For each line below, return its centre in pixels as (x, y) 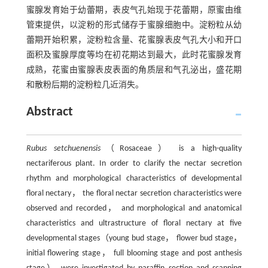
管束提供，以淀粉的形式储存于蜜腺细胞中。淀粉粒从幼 (134, 25)
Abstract (49, 112)
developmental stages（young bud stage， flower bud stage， (134, 238)
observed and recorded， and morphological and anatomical (134, 208)
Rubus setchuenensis (63, 149)
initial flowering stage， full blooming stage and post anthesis (134, 253)
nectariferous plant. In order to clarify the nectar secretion (134, 164)
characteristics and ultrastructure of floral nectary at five (134, 223)
